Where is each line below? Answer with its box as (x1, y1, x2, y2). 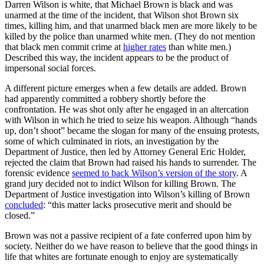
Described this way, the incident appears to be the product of (5, 52, 229, 63)
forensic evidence (5, 168, 72, 179)
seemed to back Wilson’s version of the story (72, 168, 236, 179)
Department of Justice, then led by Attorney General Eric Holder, (5, 147, 246, 157)
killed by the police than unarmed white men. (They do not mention (5, 31, 255, 42)
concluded (5, 200, 43, 210)
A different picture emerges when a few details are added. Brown (5, 83, 246, 94)
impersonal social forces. (5, 63, 96, 74)
